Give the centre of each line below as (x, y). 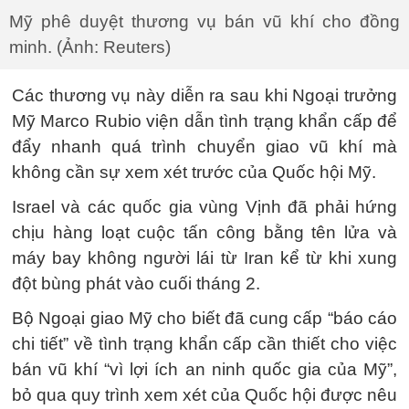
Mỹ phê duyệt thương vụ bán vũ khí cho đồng (204, 21)
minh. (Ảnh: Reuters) (90, 47)
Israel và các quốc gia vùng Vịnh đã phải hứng (204, 207)
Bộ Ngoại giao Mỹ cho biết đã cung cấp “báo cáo (204, 318)
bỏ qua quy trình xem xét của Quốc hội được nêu (204, 395)
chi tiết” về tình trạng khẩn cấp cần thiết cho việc (204, 344)
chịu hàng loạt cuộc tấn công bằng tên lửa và (204, 232)
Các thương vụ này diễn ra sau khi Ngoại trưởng (204, 95)
